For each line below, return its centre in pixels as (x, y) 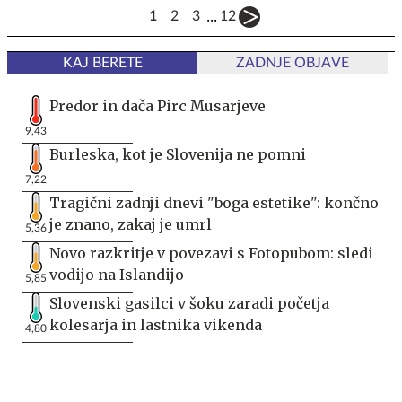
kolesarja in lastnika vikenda (156, 324)
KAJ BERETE (102, 62)
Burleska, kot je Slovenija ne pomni (178, 154)
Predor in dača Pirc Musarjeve (157, 105)
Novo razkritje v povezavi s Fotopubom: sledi (211, 253)
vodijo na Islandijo (117, 274)
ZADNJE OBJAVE (293, 62)
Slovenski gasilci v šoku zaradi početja (189, 303)
